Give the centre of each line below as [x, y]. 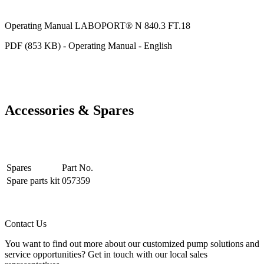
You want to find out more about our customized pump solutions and [132, 244]
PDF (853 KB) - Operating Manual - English [88, 45]
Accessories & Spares [69, 110]
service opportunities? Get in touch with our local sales [106, 255]
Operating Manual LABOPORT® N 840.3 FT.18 [98, 25]
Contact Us [26, 224]
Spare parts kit [33, 181]
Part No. [77, 168]
